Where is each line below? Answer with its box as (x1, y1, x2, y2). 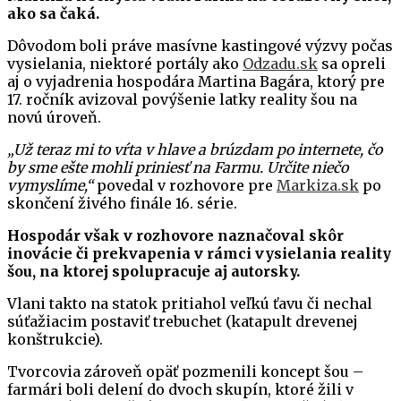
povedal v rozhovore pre (93, 176, 277, 195)
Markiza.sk (277, 176, 359, 195)
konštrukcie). (7, 330, 103, 349)
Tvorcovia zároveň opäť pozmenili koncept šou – (7, 363, 363, 381)
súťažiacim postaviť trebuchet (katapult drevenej (7, 312, 358, 331)
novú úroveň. (7, 108, 101, 127)
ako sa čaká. (7, 4, 99, 23)
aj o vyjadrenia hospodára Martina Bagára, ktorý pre (7, 73, 385, 91)
